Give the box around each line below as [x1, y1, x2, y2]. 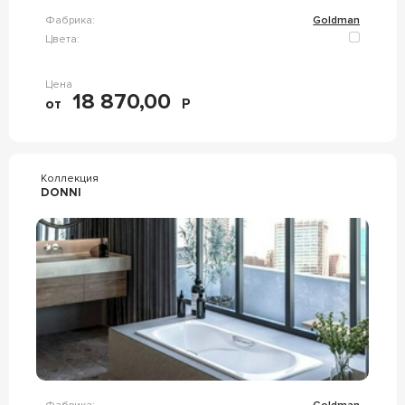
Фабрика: [44, 14, 95, 27]
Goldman [313, 14, 361, 27]
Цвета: [44, 32, 80, 46]
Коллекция [40, 172, 99, 185]
